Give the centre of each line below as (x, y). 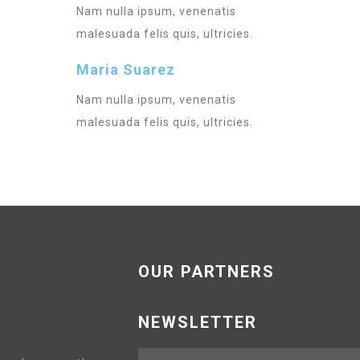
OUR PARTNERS (207, 271)
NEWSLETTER (198, 322)
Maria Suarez (126, 69)
